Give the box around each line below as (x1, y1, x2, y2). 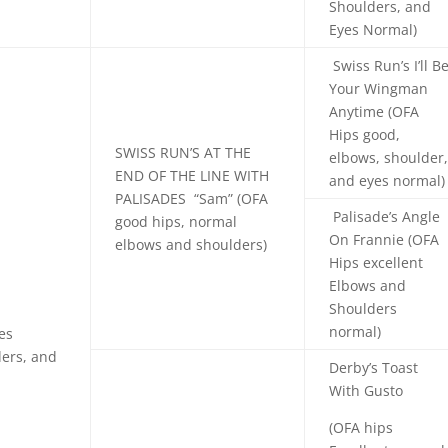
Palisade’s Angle (329, 206, 441, 226)
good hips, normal (115, 211, 238, 231)
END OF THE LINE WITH (115, 165, 270, 185)
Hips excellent (329, 252, 424, 272)
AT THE (204, 142, 252, 162)
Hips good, (329, 124, 401, 144)
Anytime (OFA (329, 101, 420, 121)
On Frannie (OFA (329, 229, 440, 249)
